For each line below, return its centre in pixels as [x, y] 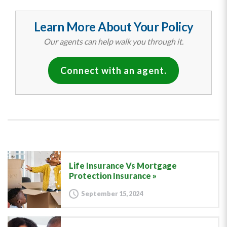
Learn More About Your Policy [113, 27]
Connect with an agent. [113, 70]
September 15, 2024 [112, 194]
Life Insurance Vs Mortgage [123, 165]
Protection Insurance [110, 176]
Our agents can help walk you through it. [113, 41]
